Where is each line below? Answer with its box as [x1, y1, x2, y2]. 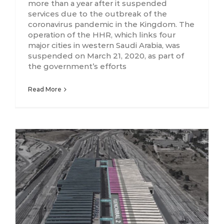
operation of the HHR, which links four [28, 30, 175, 40]
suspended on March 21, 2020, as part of [28, 51, 184, 61]
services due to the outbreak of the [28, 9, 167, 19]
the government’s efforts [28, 61, 126, 71]
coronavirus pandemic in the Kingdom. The [28, 19, 194, 29]
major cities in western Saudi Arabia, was [28, 40, 180, 50]
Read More [28, 85, 61, 93]
